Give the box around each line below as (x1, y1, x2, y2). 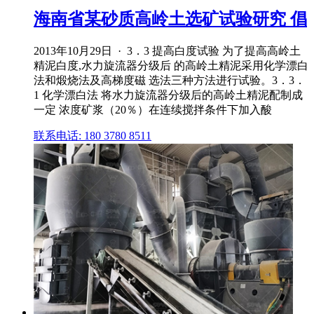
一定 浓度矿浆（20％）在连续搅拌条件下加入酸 (34, 104, 272, 116)
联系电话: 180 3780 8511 (34, 130, 151, 142)
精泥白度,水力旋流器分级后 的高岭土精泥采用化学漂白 (34, 60, 308, 72)
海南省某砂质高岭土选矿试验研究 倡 (34, 10, 307, 29)
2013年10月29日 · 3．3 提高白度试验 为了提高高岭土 (34, 45, 301, 57)
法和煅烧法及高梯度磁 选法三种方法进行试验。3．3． (34, 74, 306, 87)
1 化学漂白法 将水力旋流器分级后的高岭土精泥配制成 (34, 89, 303, 102)
